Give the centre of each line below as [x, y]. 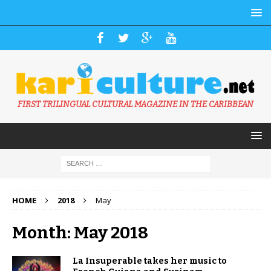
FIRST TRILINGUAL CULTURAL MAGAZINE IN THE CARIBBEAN [135, 105]
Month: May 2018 [80, 233]
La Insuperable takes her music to [150, 261]
